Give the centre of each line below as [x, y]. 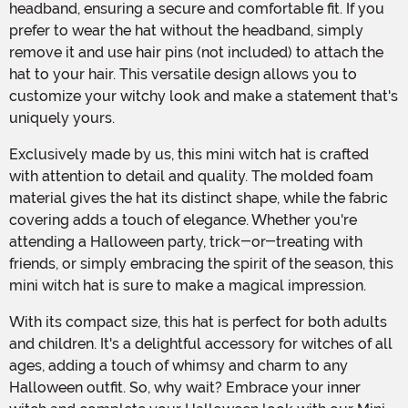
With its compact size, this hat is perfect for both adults [17, 321]
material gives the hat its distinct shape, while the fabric [199, 198]
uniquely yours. [62, 117]
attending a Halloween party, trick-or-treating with [186, 241]
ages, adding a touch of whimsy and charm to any [178, 365]
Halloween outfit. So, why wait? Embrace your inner [185, 387]
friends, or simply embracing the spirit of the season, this [201, 263]
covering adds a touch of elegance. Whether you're [183, 219]
